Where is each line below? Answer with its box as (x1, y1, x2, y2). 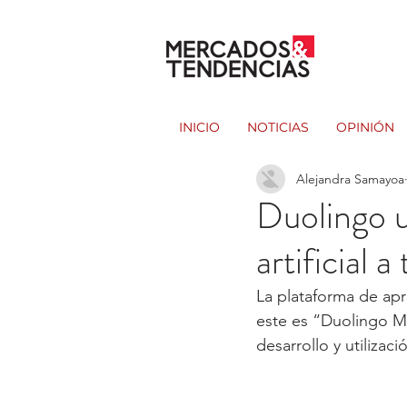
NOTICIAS (247, 119, 309, 135)
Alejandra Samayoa (296, 170, 404, 187)
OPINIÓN (336, 119, 394, 135)
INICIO (179, 119, 220, 135)
